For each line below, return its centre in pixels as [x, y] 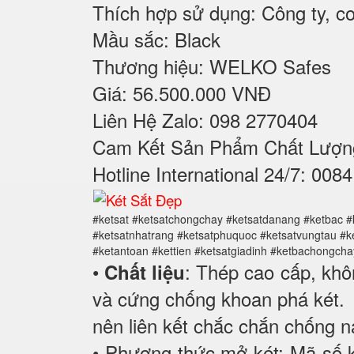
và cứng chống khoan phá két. [218, 298]
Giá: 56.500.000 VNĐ [182, 92]
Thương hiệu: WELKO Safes [212, 66]
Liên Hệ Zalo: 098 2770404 [205, 119]
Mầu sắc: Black [156, 39]
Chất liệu [145, 271]
